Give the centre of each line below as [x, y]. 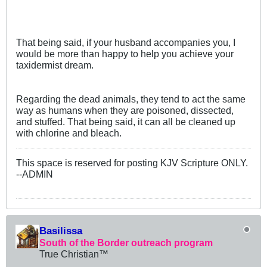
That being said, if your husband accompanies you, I [126, 42]
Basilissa [61, 230]
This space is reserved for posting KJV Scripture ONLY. [132, 162]
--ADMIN [35, 174]
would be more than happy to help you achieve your [125, 53]
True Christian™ [74, 254]
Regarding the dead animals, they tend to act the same [131, 99]
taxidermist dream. [55, 65]
